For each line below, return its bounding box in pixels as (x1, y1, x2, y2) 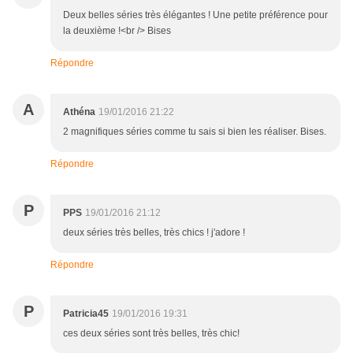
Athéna (63, 106, 95, 118)
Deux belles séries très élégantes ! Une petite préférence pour (63, 9, 328, 21)
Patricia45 (63, 308, 109, 320)
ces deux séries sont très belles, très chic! (63, 328, 240, 340)
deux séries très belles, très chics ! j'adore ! (63, 227, 245, 239)
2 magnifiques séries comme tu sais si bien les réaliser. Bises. (63, 126, 326, 138)
